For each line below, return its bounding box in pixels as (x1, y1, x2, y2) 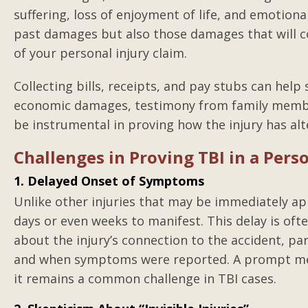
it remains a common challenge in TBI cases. (14, 270, 276, 287)
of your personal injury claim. (14, 45, 187, 61)
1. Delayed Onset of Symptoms (14, 173, 204, 189)
